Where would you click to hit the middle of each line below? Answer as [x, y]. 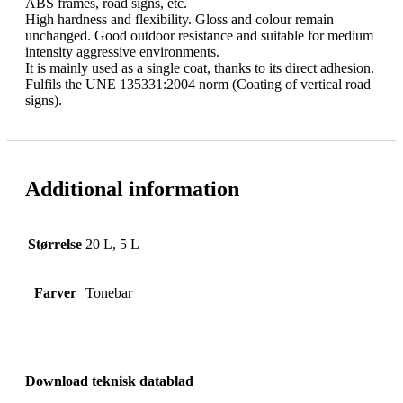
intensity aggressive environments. [122, 51]
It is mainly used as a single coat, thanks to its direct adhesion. [200, 67]
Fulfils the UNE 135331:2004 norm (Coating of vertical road [198, 84]
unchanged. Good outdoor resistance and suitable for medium [199, 35]
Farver [55, 292]
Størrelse [55, 244]
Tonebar [109, 292]
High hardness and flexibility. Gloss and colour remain [179, 19]
